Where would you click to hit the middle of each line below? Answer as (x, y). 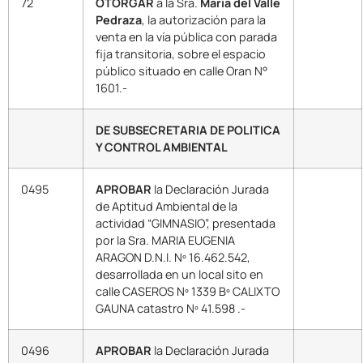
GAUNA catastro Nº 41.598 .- (171, 308)
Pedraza (119, 19)
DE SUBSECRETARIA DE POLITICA (188, 130)
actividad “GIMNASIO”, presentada (186, 223)
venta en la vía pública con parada (186, 36)
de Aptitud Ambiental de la (167, 206)
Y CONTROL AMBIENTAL (162, 147)
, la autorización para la (204, 19)
